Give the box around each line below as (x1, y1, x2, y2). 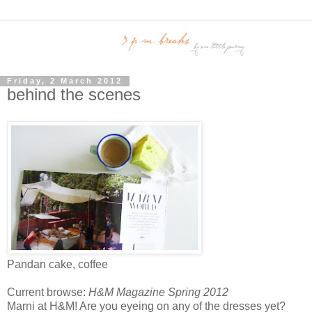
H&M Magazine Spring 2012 (88, 286, 228, 299)
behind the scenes (7, 85, 141, 104)
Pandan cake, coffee (7, 258, 108, 271)
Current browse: (7, 286, 88, 299)
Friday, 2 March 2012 (7, 77, 123, 86)
